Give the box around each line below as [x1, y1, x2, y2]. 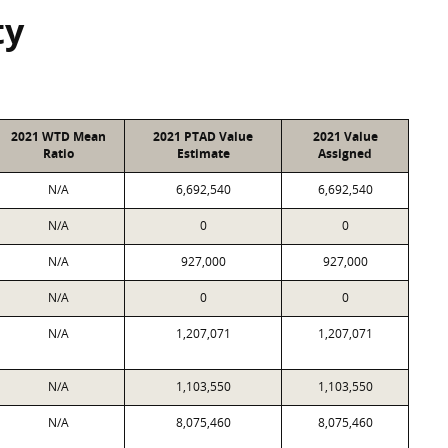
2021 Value [312, 128, 378, 145]
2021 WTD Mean [11, 128, 106, 145]
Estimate [176, 145, 230, 162]
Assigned [318, 145, 372, 162]
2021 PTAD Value [153, 128, 253, 145]
